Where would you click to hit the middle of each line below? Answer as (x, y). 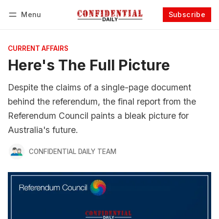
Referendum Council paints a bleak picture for (98, 116)
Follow (165, 27)
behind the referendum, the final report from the (102, 101)
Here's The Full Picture (89, 65)
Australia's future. (43, 130)
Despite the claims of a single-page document (99, 87)
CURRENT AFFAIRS (38, 48)
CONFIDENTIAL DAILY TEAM (72, 151)
